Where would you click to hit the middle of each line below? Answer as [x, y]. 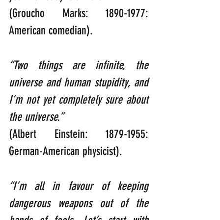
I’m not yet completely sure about [79, 100]
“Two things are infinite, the [79, 66]
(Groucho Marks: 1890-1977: [79, 14]
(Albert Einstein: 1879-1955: [79, 134]
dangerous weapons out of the [79, 204]
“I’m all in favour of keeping [79, 186]
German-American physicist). [66, 151]
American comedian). [51, 31]
